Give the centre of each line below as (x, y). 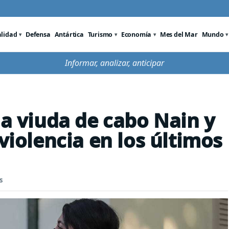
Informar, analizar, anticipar (114, 63)
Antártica (69, 34)
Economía (136, 34)
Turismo (100, 34)
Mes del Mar (179, 34)
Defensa (38, 34)
